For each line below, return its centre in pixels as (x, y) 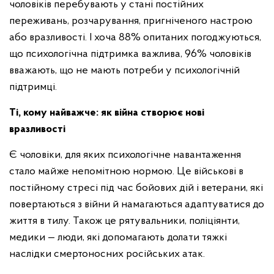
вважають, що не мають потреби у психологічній (124, 71)
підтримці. (34, 87)
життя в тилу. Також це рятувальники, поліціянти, (124, 221)
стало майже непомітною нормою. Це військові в (126, 172)
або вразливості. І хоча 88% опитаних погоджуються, (135, 38)
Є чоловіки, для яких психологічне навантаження (125, 155)
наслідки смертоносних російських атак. (108, 254)
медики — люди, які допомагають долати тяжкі (118, 238)
